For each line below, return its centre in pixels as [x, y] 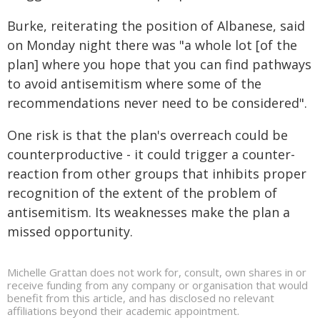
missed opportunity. [70, 231]
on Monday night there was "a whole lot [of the [152, 45]
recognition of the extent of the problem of [142, 192]
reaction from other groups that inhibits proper [157, 173]
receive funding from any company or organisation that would [157, 285]
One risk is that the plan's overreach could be [147, 135]
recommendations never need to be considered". [157, 102]
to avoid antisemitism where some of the [134, 83]
